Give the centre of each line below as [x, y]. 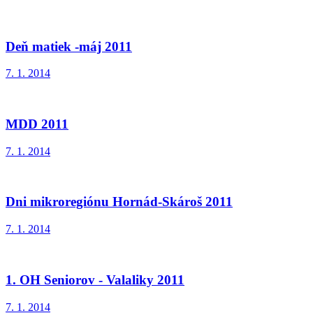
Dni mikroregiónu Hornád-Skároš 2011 [119, 202]
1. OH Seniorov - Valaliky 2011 [95, 279]
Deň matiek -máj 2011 [69, 46]
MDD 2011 [37, 124]
